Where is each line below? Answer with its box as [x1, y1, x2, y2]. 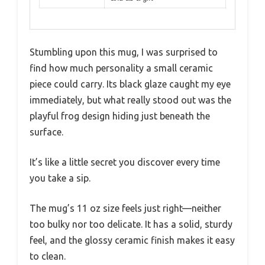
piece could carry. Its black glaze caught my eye [30, 78, 231, 89]
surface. [30, 126, 63, 137]
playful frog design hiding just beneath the [30, 110, 210, 121]
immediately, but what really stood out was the [30, 94, 231, 105]
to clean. [30, 250, 66, 261]
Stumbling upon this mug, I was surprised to [30, 46, 218, 57]
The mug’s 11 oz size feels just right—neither [30, 202, 221, 214]
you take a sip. [30, 172, 91, 183]
